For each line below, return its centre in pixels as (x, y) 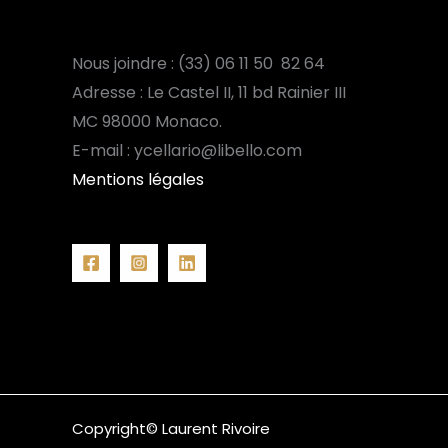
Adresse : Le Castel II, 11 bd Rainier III (209, 92)
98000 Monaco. (162, 121)
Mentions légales (138, 179)
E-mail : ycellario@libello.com (187, 150)
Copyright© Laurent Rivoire (171, 428)
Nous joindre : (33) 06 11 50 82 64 (198, 63)
